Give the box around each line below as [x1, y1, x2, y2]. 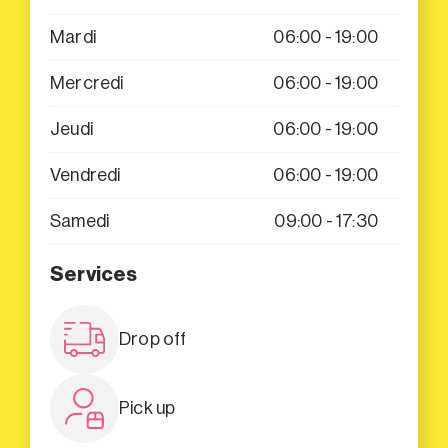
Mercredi [50, 73, 124, 92]
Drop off [119, 329, 187, 348]
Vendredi [50, 165, 121, 184]
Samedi [50, 211, 110, 230]
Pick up [119, 398, 176, 417]
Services [50, 264, 138, 285]
